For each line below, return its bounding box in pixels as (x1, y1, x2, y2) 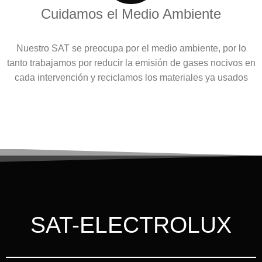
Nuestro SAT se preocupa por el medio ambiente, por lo (16, 43, 246, 54)
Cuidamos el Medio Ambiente (41, 6, 221, 22)
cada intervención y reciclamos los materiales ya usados (14, 73, 248, 83)
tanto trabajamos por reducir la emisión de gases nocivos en (6, 58, 256, 68)
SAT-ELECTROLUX (30, 212, 232, 238)
